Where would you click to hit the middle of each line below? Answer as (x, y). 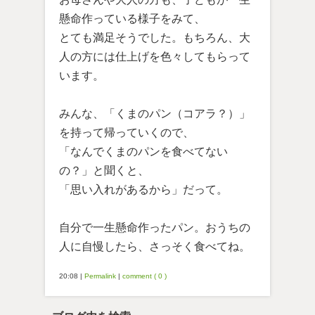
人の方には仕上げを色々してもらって (155, 57)
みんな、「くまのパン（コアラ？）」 (155, 114)
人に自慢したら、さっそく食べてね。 (155, 247)
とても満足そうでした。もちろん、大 (155, 38)
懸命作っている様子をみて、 (132, 19)
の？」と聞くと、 (104, 171)
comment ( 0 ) (144, 276)
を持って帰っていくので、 (127, 133)
